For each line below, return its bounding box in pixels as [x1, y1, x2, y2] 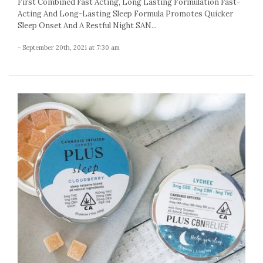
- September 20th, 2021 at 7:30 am [18, 43, 120, 52]
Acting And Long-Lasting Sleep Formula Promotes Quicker [18, 9, 233, 19]
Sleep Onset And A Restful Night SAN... [18, 21, 157, 31]
